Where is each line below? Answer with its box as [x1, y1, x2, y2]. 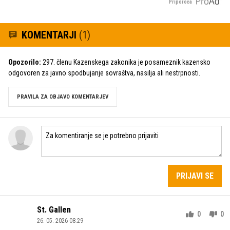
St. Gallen [37, 204, 71, 215]
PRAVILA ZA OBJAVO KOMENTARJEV [17, 93, 108, 100]
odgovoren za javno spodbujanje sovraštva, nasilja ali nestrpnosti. [8, 68, 200, 77]
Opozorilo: [8, 57, 41, 66]
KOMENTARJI [22, 28, 79, 41]
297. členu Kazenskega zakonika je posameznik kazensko [41, 57, 210, 66]
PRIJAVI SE [176, 170, 214, 181]
